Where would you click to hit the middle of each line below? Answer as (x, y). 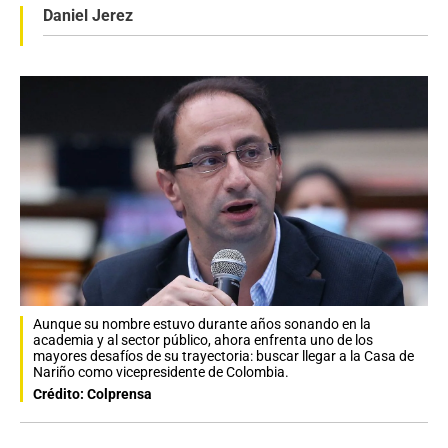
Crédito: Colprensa (92, 393)
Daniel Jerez (88, 15)
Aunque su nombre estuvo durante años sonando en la (202, 323)
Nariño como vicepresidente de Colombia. (161, 371)
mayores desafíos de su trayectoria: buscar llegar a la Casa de (223, 355)
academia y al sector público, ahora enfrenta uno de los (203, 339)
